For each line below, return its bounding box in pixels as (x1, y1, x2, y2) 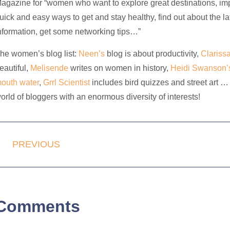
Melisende (30, 63, 68, 72)
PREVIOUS (12, 139, 60, 149)
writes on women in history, (68, 63, 170, 72)
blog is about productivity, (106, 49, 201, 58)
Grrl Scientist (43, 78, 90, 87)
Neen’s (78, 49, 107, 58)
